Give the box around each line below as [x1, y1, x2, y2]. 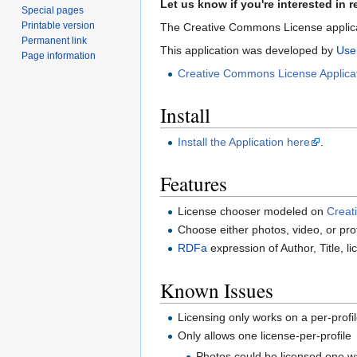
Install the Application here [178, 135, 311, 149]
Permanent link [22, 35, 88, 47]
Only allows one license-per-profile [178, 329, 352, 343]
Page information [22, 50, 96, 62]
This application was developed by [160, 43, 336, 57]
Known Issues [160, 276, 273, 304]
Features [160, 170, 227, 198]
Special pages [22, 5, 84, 17]
